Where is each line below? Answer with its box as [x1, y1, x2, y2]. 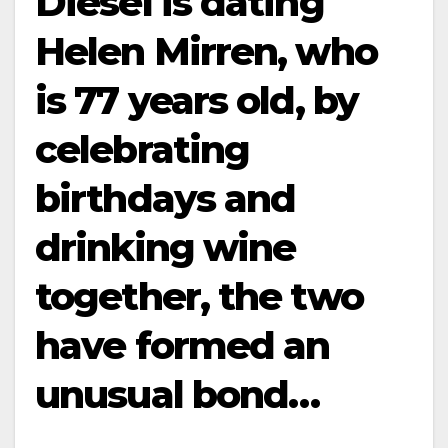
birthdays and [35, 175, 296, 222]
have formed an [35, 322, 330, 369]
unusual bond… [35, 371, 320, 418]
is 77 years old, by [35, 77, 358, 124]
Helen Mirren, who [35, 28, 377, 75]
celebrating [35, 126, 250, 173]
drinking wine [35, 224, 296, 271]
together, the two [35, 273, 363, 320]
